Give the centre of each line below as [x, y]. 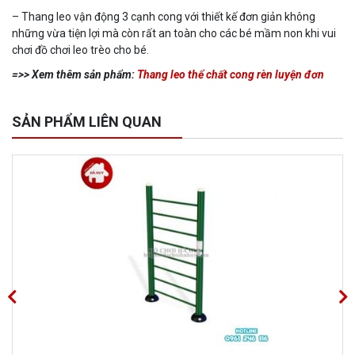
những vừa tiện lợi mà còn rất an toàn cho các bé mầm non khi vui [174, 33]
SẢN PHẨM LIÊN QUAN [87, 121]
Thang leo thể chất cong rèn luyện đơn [231, 74]
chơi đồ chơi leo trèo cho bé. [80, 50]
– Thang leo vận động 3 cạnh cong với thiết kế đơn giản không [164, 16]
